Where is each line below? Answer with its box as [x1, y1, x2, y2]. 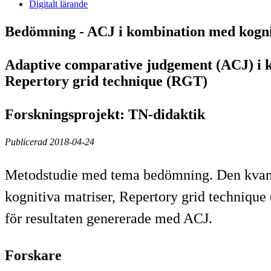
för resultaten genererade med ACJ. [5, 210, 212, 226]
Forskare [5, 247, 62, 263]
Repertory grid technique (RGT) [5, 73, 207, 89]
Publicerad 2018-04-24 [5, 136, 94, 147]
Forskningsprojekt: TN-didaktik [5, 106, 205, 122]
